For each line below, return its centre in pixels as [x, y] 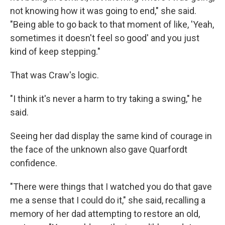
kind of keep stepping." [55, 52]
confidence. [34, 163]
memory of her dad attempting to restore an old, [105, 214]
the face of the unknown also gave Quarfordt [99, 150]
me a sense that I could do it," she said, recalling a [108, 200]
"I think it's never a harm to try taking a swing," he [106, 99]
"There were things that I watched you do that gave [111, 187]
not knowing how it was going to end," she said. [103, 11]
